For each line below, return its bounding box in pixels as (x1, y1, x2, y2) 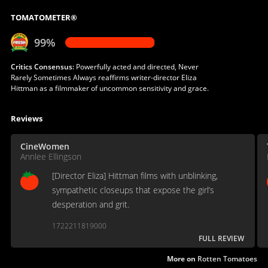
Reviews (10, 112, 42, 124)
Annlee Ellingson (20, 150, 81, 162)
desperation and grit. (51, 198, 129, 210)
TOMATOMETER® (10, 11, 77, 23)
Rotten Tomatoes (197, 253, 258, 264)
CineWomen (20, 140, 69, 152)
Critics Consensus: (10, 61, 74, 72)
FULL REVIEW (199, 233, 244, 243)
